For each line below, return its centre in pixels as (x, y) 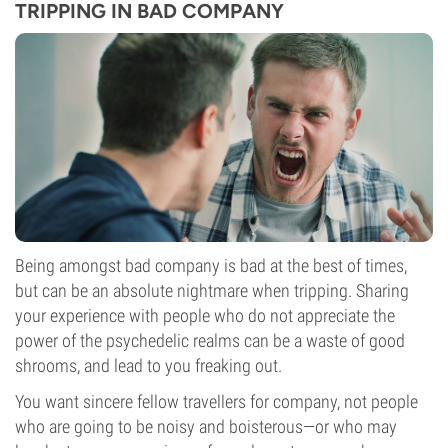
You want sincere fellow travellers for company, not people (216, 401)
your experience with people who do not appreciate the (205, 315)
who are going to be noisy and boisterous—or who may (206, 426)
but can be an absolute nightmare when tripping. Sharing (212, 290)
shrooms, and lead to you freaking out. (148, 365)
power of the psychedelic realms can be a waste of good (210, 340)
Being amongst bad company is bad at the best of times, (211, 265)
